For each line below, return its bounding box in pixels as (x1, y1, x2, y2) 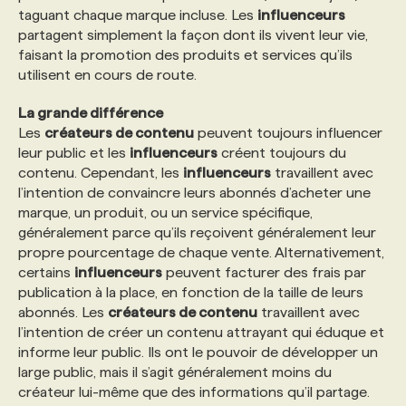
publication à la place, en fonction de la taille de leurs (18, 285, 363, 300)
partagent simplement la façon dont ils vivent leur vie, (18, 27, 368, 43)
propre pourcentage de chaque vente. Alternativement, (18, 245, 384, 260)
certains (18, 265, 74, 280)
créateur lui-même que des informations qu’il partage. (18, 384, 370, 400)
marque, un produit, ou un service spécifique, (18, 205, 313, 220)
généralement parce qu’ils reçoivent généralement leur (18, 225, 376, 240)
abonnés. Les (18, 304, 108, 320)
